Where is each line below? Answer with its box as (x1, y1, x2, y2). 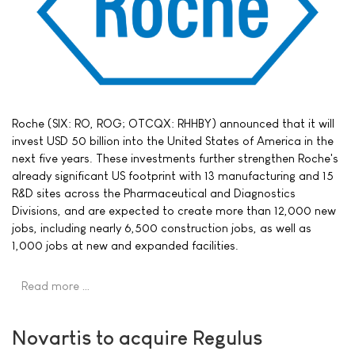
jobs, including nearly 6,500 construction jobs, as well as (12, 221, 311, 235)
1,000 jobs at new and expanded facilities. (12, 239, 239, 253)
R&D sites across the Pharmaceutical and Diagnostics (12, 186, 296, 200)
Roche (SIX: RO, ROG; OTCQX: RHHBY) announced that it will (12, 116, 334, 131)
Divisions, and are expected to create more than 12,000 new (12, 204, 336, 218)
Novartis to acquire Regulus (12, 326, 262, 349)
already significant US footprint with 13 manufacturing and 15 (12, 169, 334, 183)
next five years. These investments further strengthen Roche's (12, 151, 338, 166)
